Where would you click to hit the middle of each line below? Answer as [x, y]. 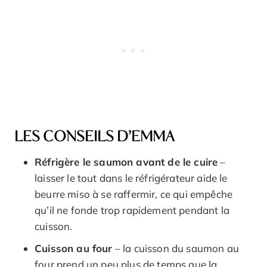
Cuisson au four [74, 248]
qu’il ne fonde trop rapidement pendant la [132, 210]
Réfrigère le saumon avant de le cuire [126, 162]
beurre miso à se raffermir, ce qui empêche [134, 194]
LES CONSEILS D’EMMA [94, 137]
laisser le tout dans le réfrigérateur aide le [131, 178]
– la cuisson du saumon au [176, 248]
